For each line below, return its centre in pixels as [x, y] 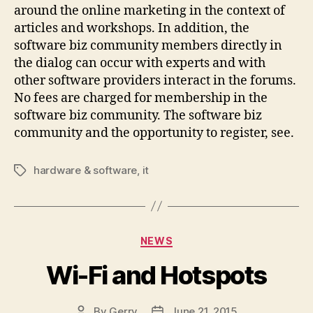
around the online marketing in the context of [150, 10]
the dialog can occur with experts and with [140, 63]
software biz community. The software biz [138, 115]
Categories [187, 238]
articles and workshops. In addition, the [132, 28]
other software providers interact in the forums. [155, 80]
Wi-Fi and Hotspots [156, 275]
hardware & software [86, 170]
